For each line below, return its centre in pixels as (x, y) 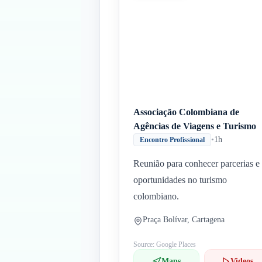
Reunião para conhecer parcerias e (196, 163)
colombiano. (156, 196)
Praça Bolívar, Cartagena (184, 220)
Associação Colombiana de (186, 112)
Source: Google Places (165, 244)
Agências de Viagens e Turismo (195, 126)
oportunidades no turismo (180, 180)
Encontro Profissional (172, 140)
